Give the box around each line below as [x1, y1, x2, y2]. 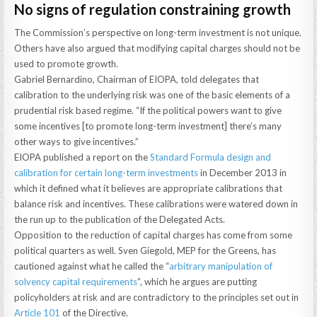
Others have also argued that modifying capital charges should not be [14, 42, 301, 54]
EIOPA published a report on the [14, 151, 151, 163]
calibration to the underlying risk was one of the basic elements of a [14, 89, 291, 101]
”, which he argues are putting [137, 276, 258, 288]
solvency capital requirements [14, 276, 138, 288]
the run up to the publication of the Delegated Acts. [14, 214, 226, 226]
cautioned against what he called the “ [14, 260, 170, 272]
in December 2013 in [198, 167, 287, 179]
